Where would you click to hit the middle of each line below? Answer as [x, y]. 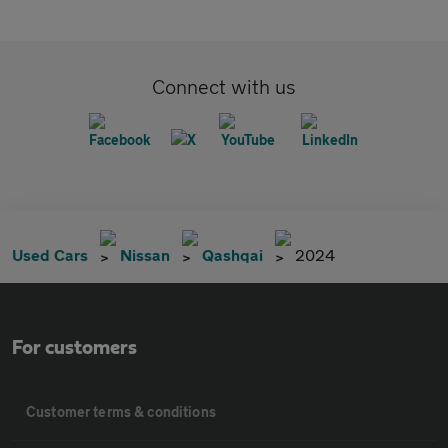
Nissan [145, 255]
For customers [74, 348]
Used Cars [50, 255]
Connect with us [224, 87]
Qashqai [232, 255]
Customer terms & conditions [121, 412]
